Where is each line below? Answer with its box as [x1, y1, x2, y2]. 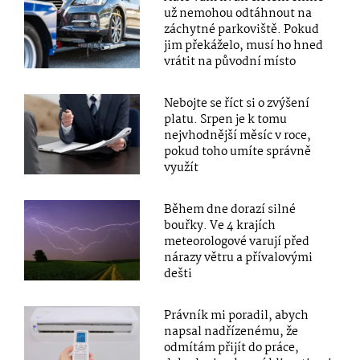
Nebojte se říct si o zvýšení [164, 93, 310, 113]
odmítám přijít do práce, [164, 337, 300, 358]
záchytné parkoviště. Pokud [164, 19, 320, 39]
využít [164, 157, 199, 178]
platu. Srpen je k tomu [164, 109, 288, 129]
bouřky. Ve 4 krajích [164, 215, 276, 235]
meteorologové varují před [164, 231, 310, 252]
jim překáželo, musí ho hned [164, 35, 324, 55]
